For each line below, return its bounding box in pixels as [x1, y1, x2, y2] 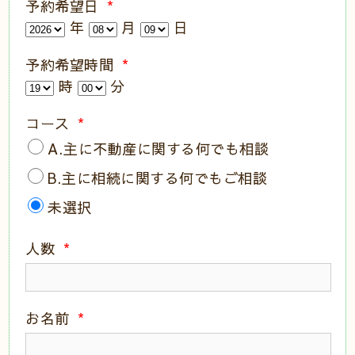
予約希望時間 [25, 55, 118, 74]
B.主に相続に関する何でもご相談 [48, 168, 268, 188]
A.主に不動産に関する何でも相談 [48, 139, 269, 158]
